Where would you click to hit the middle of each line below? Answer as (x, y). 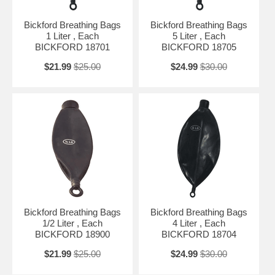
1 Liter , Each (72, 36)
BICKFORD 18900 (72, 234)
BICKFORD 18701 (72, 47)
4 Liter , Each (199, 223)
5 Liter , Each (199, 36)
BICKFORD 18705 (199, 47)
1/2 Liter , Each (72, 223)
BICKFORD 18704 (199, 234)
